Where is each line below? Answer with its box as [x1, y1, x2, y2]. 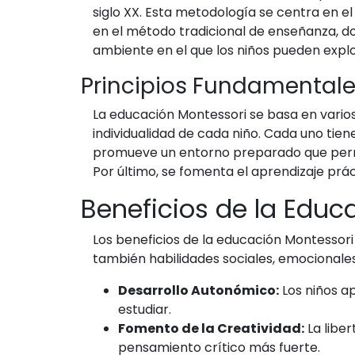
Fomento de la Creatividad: [118, 319, 304, 338]
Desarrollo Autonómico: [118, 281, 279, 300]
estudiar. [118, 300, 171, 319]
